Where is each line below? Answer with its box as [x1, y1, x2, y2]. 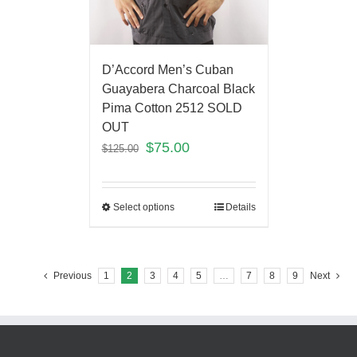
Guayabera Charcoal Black [101, 81, 255, 96]
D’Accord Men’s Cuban [101, 62, 233, 76]
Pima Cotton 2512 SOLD [101, 100, 242, 115]
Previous [53, 269, 92, 281]
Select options [112, 201, 175, 213]
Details [225, 201, 256, 213]
